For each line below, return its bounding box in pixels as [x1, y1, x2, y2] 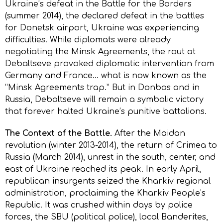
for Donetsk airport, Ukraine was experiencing [5, 23, 199, 32]
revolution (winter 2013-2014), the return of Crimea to [5, 140, 217, 150]
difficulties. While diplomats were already [5, 35, 171, 44]
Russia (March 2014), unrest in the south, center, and [5, 152, 216, 162]
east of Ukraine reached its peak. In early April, [5, 164, 201, 174]
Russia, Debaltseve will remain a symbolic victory [5, 95, 204, 104]
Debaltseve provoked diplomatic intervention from [5, 59, 214, 68]
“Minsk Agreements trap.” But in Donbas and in [5, 83, 200, 92]
